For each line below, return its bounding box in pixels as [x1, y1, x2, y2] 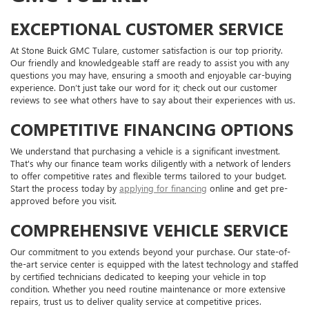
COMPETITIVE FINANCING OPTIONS [10, 118, 293, 141]
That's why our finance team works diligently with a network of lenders [10, 157, 291, 170]
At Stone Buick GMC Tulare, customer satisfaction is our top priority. [10, 44, 283, 57]
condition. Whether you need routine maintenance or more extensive [10, 283, 286, 295]
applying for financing [119, 182, 207, 195]
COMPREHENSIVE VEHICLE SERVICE [10, 219, 288, 241]
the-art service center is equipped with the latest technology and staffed [10, 258, 299, 270]
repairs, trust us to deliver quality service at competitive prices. [10, 295, 261, 308]
